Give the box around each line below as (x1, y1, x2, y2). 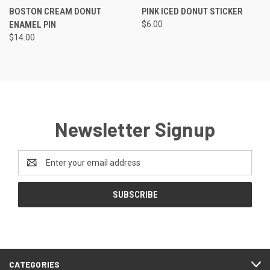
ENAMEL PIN (9, 19, 56, 31)
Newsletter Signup (54, 118, 216, 141)
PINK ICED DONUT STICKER (141, 6, 243, 17)
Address (18, 164, 50, 174)
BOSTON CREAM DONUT (9, 6, 101, 17)
